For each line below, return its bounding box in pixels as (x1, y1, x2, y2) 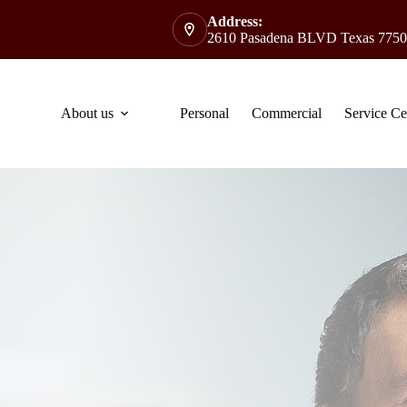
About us (61, 105, 114, 121)
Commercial (252, 105, 323, 121)
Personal (180, 105, 230, 121)
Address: (206, 13, 263, 29)
